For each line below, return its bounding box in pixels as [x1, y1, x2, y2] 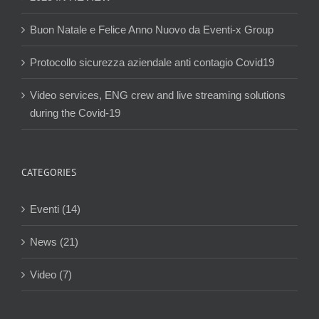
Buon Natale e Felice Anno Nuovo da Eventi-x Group [30, 23, 273, 36]
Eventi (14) [30, 202, 80, 215]
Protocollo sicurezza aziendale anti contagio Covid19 [30, 56, 274, 68]
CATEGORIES [21, 165, 76, 179]
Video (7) [30, 268, 72, 281]
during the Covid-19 [30, 106, 120, 119]
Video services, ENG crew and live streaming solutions [30, 88, 286, 101]
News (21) [30, 235, 78, 248]
